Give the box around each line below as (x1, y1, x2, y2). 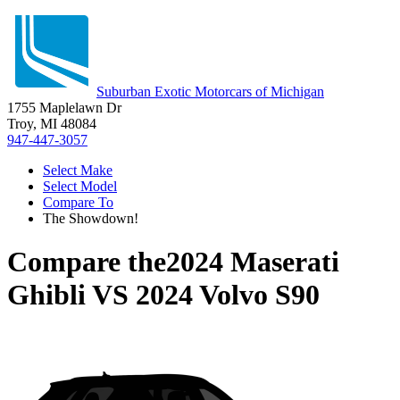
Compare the (7, 246, 166, 279)
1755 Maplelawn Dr (7, 100, 121, 115)
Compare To (43, 195, 113, 210)
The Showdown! (43, 211, 138, 226)
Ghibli (7, 279, 86, 312)
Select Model (43, 179, 117, 194)
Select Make (43, 162, 112, 178)
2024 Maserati (166, 246, 339, 279)
